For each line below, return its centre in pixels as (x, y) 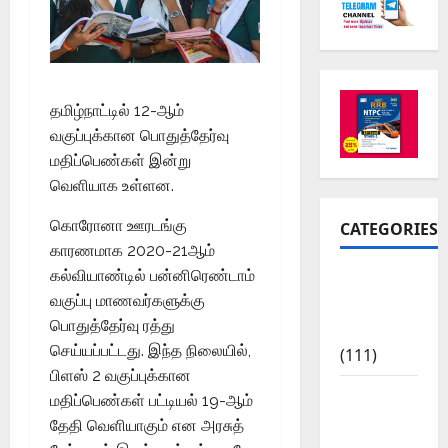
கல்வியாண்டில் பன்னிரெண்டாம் (152, 276)
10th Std (372, 279)
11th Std (372, 394)
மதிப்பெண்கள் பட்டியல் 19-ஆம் (151, 401)
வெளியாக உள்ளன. (112, 186)
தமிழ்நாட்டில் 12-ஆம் (117, 111)
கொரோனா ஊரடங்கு (118, 226)
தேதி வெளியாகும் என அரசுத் (147, 426)
